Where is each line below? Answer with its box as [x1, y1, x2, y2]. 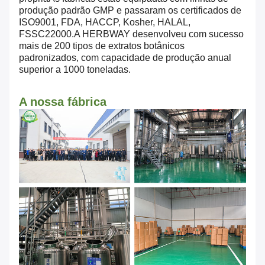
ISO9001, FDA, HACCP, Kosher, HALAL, [19, 17, 190, 28]
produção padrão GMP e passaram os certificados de [19, 5, 241, 16]
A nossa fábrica [19, 95, 106, 109]
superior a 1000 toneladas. [19, 64, 131, 75]
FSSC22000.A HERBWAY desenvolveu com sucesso [19, 29, 244, 40]
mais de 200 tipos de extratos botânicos [19, 41, 185, 51]
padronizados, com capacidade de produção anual [19, 53, 231, 63]
